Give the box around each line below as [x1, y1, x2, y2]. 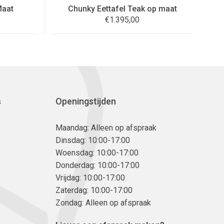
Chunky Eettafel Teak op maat [67, 3, 177, 13]
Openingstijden [55, 95, 116, 106]
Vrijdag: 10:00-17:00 [55, 172, 125, 182]
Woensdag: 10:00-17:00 [55, 147, 138, 157]
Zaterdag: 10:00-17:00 [55, 185, 132, 195]
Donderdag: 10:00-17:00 [55, 160, 139, 170]
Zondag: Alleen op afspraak [55, 197, 151, 207]
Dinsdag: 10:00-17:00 [55, 135, 130, 145]
